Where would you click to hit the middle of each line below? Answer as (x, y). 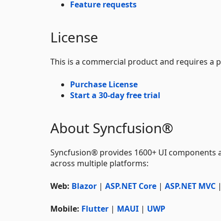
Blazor (84, 186)
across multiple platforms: (99, 163)
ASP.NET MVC (190, 186)
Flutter (95, 208)
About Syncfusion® (112, 128)
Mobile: (65, 208)
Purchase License (104, 84)
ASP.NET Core (131, 186)
